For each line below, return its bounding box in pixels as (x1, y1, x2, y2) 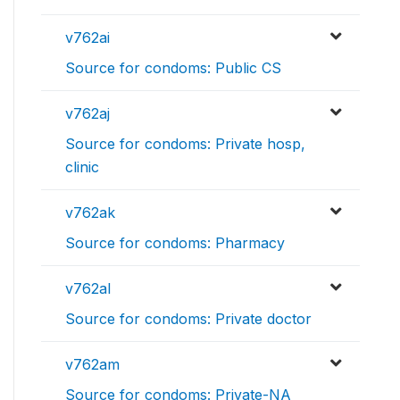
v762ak (65, 204, 115, 222)
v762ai (65, 29, 110, 47)
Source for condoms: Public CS (65, 59, 281, 78)
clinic (65, 158, 99, 177)
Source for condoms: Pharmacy (65, 234, 285, 253)
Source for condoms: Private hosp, (65, 135, 305, 154)
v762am (65, 355, 120, 374)
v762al (65, 279, 111, 298)
